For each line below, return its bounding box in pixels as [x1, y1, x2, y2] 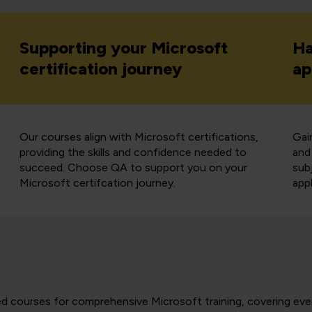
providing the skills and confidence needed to [19, 146, 247, 159]
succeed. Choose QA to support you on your [19, 161, 247, 174]
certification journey [19, 58, 182, 79]
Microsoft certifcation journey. [19, 176, 175, 189]
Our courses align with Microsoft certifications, [19, 130, 258, 143]
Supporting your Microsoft [19, 38, 228, 58]
